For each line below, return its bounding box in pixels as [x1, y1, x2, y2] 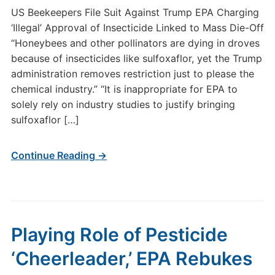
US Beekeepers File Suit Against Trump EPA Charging [10, 6, 259, 18]
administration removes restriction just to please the [10, 68, 254, 80]
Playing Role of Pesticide [10, 223, 228, 246]
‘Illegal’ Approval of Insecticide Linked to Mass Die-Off [10, 21, 264, 34]
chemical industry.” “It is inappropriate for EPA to [10, 83, 238, 95]
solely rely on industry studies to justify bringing [10, 98, 235, 110]
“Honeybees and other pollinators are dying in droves [10, 37, 260, 49]
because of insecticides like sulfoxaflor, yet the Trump [10, 52, 262, 64]
